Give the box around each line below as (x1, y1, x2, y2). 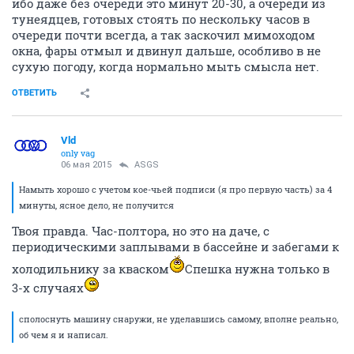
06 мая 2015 (61, 160, 111, 170)
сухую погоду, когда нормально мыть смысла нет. (12, 58, 319, 74)
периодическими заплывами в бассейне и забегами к (12, 239, 339, 254)
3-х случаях (12, 280, 84, 296)
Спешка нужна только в (185, 261, 330, 277)
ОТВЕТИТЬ (12, 88, 57, 98)
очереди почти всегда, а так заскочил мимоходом (12, 27, 315, 43)
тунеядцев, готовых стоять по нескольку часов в (12, 11, 310, 27)
